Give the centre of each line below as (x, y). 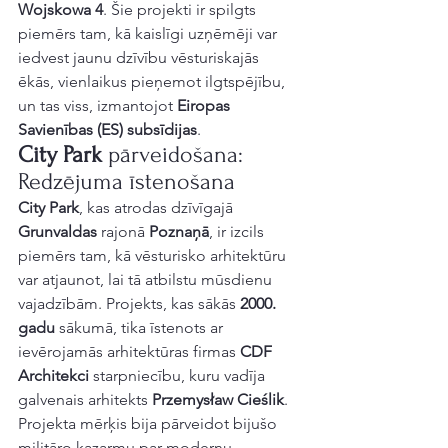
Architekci (53, 375)
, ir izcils (238, 231)
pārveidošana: (175, 154)
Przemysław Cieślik (218, 399)
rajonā (123, 231)
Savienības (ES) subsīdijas (107, 129)
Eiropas (205, 105)
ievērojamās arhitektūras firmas (129, 351)
